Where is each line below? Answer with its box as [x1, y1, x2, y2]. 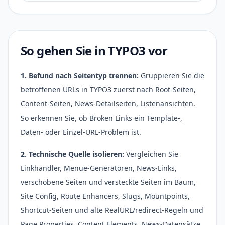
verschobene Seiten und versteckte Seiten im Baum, [21, 177, 196, 187]
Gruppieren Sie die [139, 71, 204, 80]
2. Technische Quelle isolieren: [21, 149, 124, 159]
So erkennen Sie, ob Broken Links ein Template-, [21, 113, 182, 123]
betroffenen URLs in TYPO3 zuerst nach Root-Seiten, [21, 85, 196, 94]
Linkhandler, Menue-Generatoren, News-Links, [21, 163, 177, 173]
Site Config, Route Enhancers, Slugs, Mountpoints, [21, 191, 190, 201]
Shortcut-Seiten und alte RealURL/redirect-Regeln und [21, 205, 203, 215]
